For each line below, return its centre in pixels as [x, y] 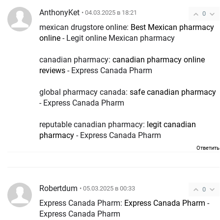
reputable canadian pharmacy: [93, 124]
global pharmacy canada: [84, 92]
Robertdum [58, 188]
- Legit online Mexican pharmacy [118, 38]
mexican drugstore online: [85, 27]
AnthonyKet [59, 12]
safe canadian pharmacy [173, 92]
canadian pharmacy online [159, 59]
